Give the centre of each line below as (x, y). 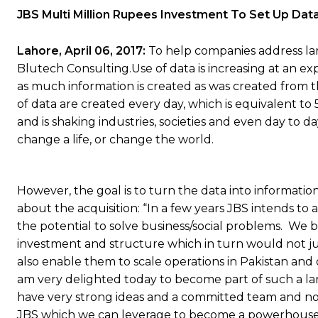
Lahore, (39, 50)
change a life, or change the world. (115, 139)
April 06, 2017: (104, 50)
